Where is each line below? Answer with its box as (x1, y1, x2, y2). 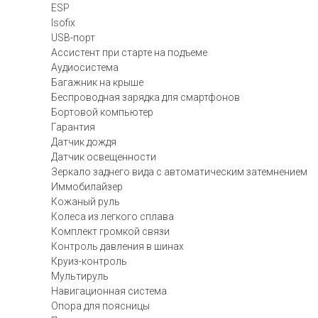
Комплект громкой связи (51, 226, 170, 237)
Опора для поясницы (51, 300, 150, 312)
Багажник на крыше (51, 77, 143, 88)
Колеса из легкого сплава (51, 211, 174, 222)
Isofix (51, 17, 75, 28)
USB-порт (51, 32, 95, 43)
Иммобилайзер (51, 181, 123, 192)
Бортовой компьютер (51, 106, 153, 118)
